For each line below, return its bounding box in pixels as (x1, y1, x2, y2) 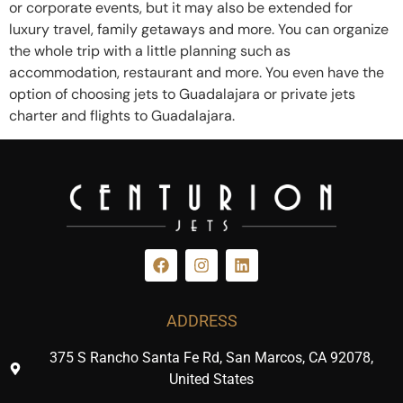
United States (169, 371, 255, 389)
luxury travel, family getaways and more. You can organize (9, 19, 389, 39)
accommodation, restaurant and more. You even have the (9, 62, 384, 82)
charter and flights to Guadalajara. (9, 105, 235, 125)
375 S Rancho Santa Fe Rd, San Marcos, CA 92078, (49, 349, 374, 367)
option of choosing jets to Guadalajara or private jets (9, 84, 355, 103)
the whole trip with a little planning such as (9, 40, 291, 60)
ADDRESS (166, 311, 237, 331)
